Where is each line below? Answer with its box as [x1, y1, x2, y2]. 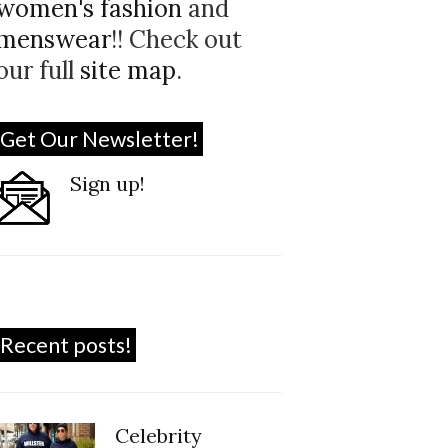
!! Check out [111, 24, 243, 55]
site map [80, 55, 177, 86]
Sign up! [70, 171, 146, 196]
